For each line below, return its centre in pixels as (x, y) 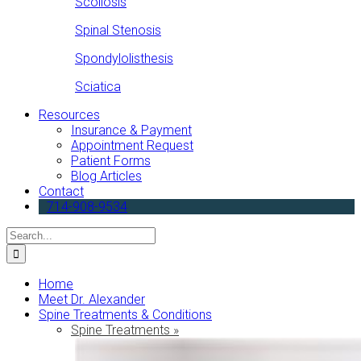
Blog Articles (106, 176)
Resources (69, 114)
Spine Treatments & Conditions (125, 314)
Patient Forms (111, 160)
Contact (61, 191)
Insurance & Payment (131, 130)
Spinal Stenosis (118, 30)
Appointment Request (132, 145)
